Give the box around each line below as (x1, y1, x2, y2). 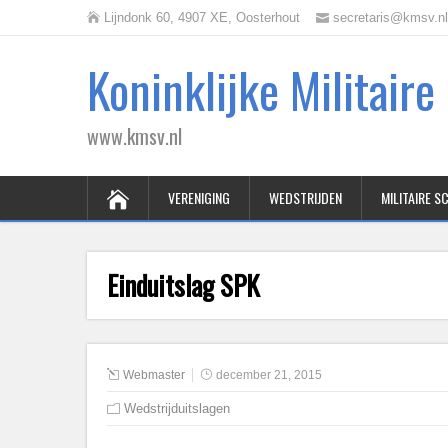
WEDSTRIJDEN (269, 187, 342, 208)
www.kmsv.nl (87, 121, 182, 151)
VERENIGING (168, 187, 230, 208)
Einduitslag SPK (107, 265, 260, 305)
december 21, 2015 (216, 368, 322, 382)
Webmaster (123, 368, 185, 382)
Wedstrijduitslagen (124, 401, 230, 416)
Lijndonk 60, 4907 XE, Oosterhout (104, 10, 300, 25)
